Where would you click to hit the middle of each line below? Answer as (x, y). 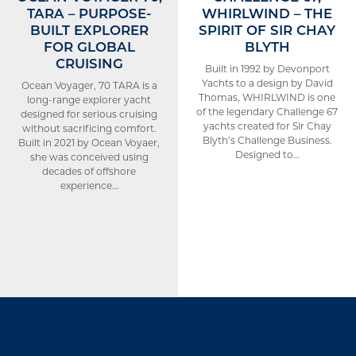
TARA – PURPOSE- (89, 13)
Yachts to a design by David (267, 83)
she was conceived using (89, 157)
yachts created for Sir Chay (267, 126)
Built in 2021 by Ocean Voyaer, (89, 142)
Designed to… (267, 154)
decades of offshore (89, 171)
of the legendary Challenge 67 (267, 111)
